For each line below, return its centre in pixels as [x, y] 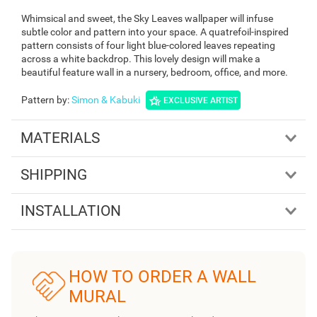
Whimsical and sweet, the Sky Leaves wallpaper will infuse [147, 19]
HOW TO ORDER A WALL [162, 276]
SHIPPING [53, 174]
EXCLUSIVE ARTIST [201, 100]
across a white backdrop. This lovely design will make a [141, 59]
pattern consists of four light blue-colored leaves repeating [148, 46]
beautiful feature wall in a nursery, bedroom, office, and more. [155, 73]
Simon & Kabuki [106, 100]
